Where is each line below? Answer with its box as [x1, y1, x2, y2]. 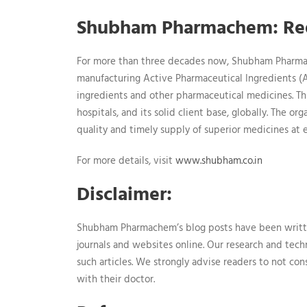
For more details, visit [77, 153, 175, 170]
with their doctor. [77, 271, 155, 288]
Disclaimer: [77, 180, 172, 211]
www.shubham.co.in [175, 153, 262, 170]
